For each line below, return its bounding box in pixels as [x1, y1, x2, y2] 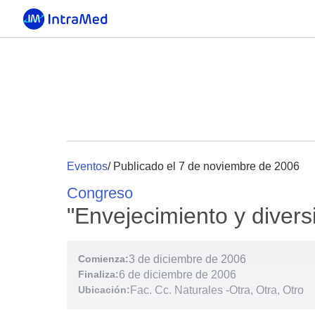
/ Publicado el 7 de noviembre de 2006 [108, 160, 300, 172]
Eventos [67, 160, 108, 172]
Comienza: [78, 253, 129, 264]
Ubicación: [78, 284, 130, 295]
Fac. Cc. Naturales [130, 284, 223, 296]
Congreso [67, 184, 133, 202]
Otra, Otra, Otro [229, 284, 304, 296]
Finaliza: [78, 269, 119, 280]
